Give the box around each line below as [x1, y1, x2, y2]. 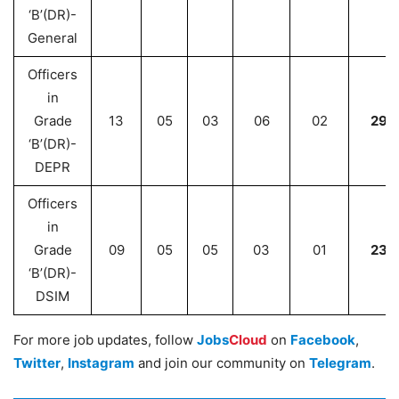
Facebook [290, 331, 355, 348]
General [28, 29, 77, 46]
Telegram [309, 354, 371, 371]
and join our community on [134, 354, 309, 371]
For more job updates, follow [13, 331, 197, 348]
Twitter [13, 354, 61, 371]
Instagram [68, 354, 134, 371]
